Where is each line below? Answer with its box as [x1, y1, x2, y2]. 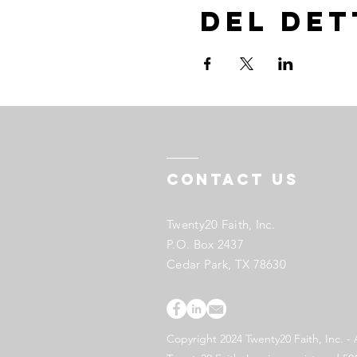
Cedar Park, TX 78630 [167, 257, 287, 272]
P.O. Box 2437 [167, 237, 244, 252]
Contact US [167, 170, 299, 189]
